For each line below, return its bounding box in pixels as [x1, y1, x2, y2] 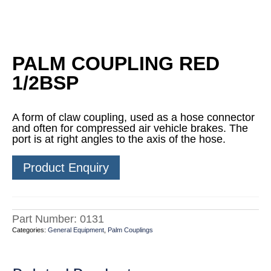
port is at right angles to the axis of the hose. [12, 133, 226, 145]
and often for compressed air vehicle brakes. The [12, 122, 248, 134]
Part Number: [12, 213, 80, 226]
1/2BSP [12, 72, 79, 94]
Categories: [12, 226, 48, 234]
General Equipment [48, 226, 104, 234]
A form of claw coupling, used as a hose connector [12, 111, 255, 123]
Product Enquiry [23, 161, 109, 175]
